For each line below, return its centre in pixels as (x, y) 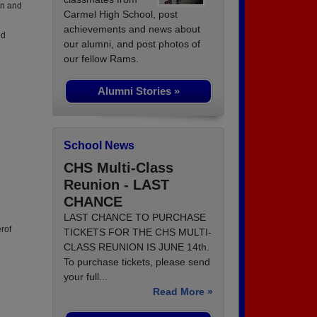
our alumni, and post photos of (132, 44)
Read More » (183, 292)
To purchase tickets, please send (137, 262)
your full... (86, 277)
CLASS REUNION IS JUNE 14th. (137, 247)
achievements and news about (132, 29)
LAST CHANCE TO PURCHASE (135, 218)
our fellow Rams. (101, 59)
